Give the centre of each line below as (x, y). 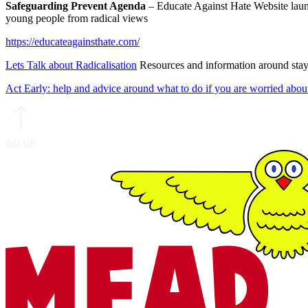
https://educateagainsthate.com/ (73, 42)
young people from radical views (77, 19)
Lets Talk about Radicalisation (71, 65)
